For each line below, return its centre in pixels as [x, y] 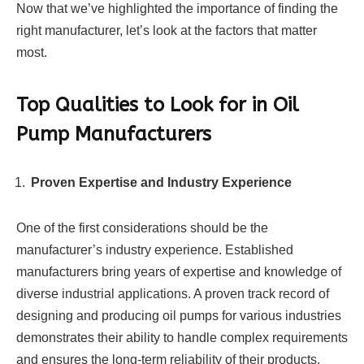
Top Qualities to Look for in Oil [158, 104]
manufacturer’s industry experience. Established [155, 250]
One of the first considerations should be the [142, 228]
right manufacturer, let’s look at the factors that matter [167, 31]
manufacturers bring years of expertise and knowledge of [179, 272]
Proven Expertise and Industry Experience [163, 183]
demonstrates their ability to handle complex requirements [182, 338]
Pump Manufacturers [114, 134]
